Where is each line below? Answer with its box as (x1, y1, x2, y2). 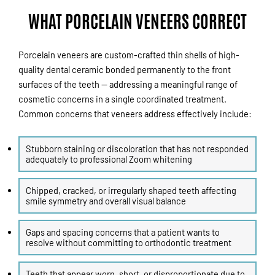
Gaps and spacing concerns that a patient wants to (26, 227, 220, 238)
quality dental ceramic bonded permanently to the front (18, 63, 231, 75)
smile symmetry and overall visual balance (26, 195, 186, 207)
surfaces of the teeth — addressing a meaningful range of (18, 78, 238, 90)
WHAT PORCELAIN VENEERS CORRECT (28, 9, 247, 31)
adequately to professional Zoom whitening (26, 153, 192, 165)
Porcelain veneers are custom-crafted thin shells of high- (18, 48, 239, 60)
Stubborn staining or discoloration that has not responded (26, 143, 249, 155)
